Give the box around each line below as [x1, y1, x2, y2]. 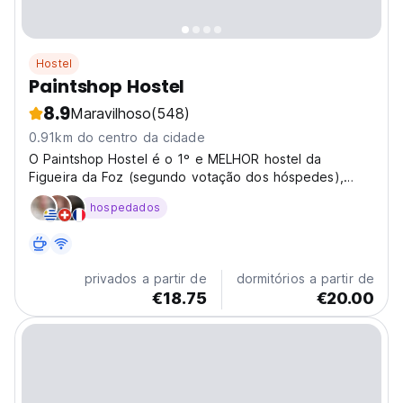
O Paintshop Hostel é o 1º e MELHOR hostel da [29, 151, 322, 166]
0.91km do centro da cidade [29, 130, 205, 145]
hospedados [90, 201, 160, 214]
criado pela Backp [29, 187, 141, 202]
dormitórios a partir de [236, 271, 374, 286]
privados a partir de [84, 271, 207, 286]
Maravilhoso [69, 104, 151, 122]
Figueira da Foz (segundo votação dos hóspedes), [29, 169, 344, 184]
